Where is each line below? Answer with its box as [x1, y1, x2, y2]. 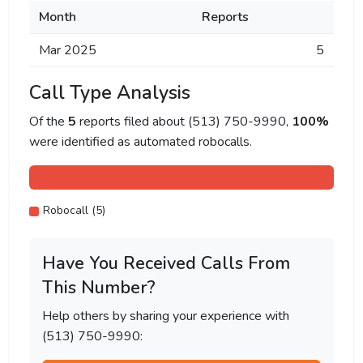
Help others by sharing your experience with [42, 307, 289, 325]
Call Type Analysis [29, 79, 190, 105]
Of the [29, 113, 68, 130]
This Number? [42, 275, 156, 300]
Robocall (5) [43, 203, 105, 218]
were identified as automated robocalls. [29, 133, 252, 151]
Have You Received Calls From [42, 251, 290, 275]
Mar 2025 [39, 41, 96, 59]
